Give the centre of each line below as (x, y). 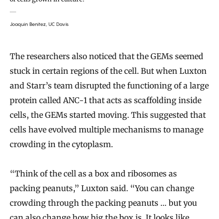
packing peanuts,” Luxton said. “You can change (102, 188)
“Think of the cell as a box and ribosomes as (93, 173)
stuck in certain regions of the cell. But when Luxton (108, 71)
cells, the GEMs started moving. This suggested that (108, 115)
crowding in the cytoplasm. (61, 144)
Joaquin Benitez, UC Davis (39, 24)
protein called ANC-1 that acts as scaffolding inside (106, 100)
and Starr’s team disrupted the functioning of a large (109, 85)
